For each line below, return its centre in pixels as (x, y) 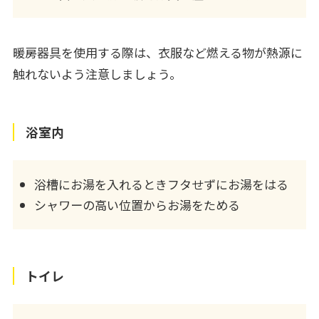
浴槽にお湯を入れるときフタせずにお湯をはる (161, 184)
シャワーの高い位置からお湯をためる (137, 205)
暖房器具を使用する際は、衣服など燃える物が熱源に (157, 53)
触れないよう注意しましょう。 (97, 74)
